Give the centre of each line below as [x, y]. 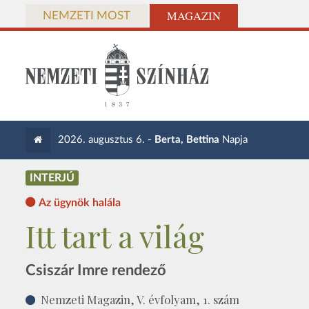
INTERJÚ [52, 178]
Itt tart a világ [115, 235]
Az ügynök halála [80, 203]
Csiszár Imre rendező [96, 271]
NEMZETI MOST [87, 16]
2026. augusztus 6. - [107, 140]
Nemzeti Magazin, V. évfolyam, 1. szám [140, 299]
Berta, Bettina [187, 140]
